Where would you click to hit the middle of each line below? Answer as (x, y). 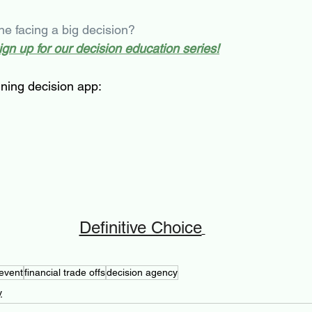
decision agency (142, 272)
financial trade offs (65, 272)
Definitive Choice (140, 227)
